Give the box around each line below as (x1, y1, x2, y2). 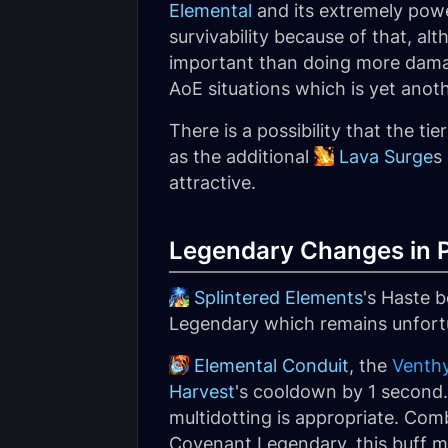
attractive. (169, 172, 256, 193)
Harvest (169, 381, 235, 402)
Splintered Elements (194, 287, 363, 308)
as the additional (169, 146, 314, 167)
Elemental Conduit (194, 355, 349, 376)
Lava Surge (339, 146, 433, 167)
